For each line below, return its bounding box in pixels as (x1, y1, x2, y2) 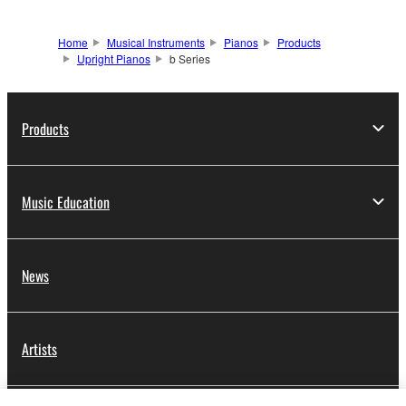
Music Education (22, 190, 110, 213)
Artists (22, 337, 57, 360)
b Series (169, 50, 210, 66)
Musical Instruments (106, 34, 205, 50)
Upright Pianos (76, 50, 150, 66)
